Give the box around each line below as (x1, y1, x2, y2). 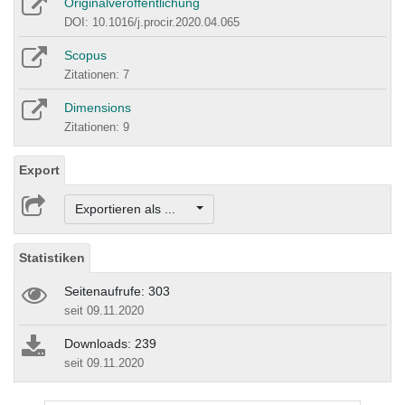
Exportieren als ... (74, 202, 193, 217)
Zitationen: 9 (64, 119, 129, 134)
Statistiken (19, 250, 85, 266)
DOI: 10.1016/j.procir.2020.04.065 (64, 14, 240, 29)
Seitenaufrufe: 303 (64, 284, 170, 299)
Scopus (64, 47, 107, 62)
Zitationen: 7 (64, 67, 129, 81)
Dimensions (64, 99, 131, 115)
